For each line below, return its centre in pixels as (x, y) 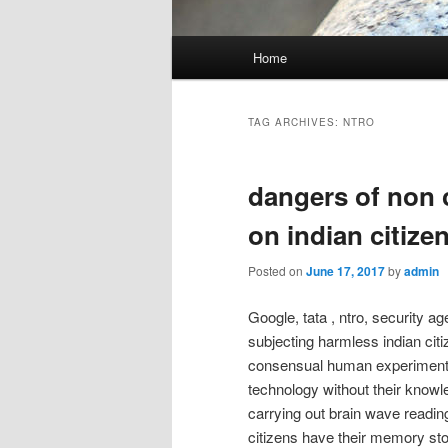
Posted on (277, 271)
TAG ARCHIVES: (295, 122)
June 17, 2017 (345, 271)
